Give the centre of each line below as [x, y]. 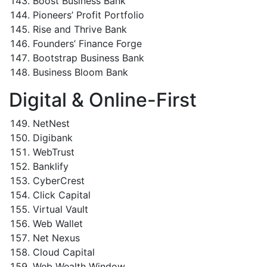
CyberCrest [59, 181]
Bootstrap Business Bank [89, 58]
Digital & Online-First [103, 100]
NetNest [51, 123]
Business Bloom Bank [80, 72]
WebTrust [54, 152]
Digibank [53, 138]
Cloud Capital [64, 252]
